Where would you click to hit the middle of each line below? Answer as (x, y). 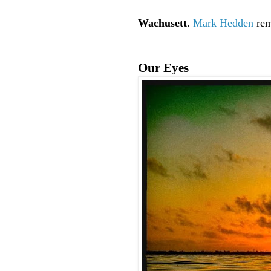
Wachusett (162, 23)
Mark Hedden (223, 23)
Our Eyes (163, 68)
